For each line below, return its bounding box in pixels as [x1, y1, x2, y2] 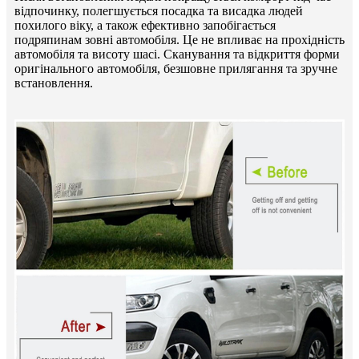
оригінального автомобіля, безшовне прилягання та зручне [14, 62, 337, 76]
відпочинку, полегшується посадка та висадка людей [14, 4, 303, 18]
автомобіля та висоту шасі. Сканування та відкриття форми [14, 47, 340, 62]
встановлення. [14, 76, 93, 91]
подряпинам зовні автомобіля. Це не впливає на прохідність [14, 33, 345, 47]
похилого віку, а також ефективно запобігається [14, 18, 276, 33]
